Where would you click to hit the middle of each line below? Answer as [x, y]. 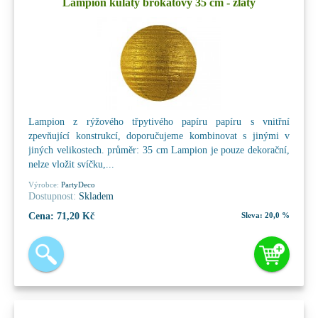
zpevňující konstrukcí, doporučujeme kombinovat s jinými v [159, 136]
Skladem [95, 196]
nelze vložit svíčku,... [71, 164]
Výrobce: [44, 184]
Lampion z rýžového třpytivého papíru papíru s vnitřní [159, 121]
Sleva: [252, 215]
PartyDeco [77, 184]
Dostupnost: [52, 196]
